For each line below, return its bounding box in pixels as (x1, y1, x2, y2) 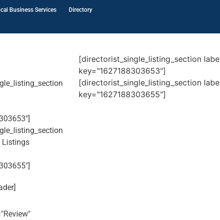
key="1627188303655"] (78, 89, 166, 99)
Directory (68, 6, 92, 13)
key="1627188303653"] (78, 65, 166, 76)
